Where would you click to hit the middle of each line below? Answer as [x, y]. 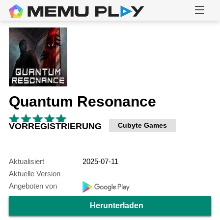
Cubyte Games [142, 125]
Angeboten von [33, 186]
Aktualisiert [26, 162]
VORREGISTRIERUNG [55, 126]
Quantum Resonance [82, 101]
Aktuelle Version [34, 174]
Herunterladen [116, 206]
